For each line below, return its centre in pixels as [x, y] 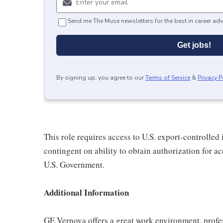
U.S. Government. [74, 165]
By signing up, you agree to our [100, 78]
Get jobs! [194, 45]
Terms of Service [168, 78]
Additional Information [86, 192]
